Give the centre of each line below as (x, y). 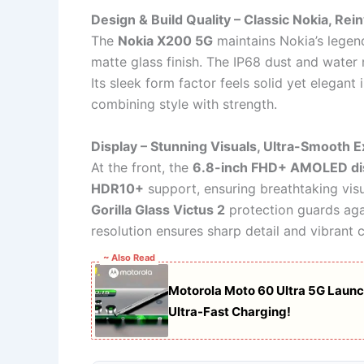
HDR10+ (117, 188)
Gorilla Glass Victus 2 (158, 209)
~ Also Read (129, 258)
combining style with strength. (184, 104)
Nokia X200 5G (165, 41)
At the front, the (142, 167)
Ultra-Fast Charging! (230, 312)
